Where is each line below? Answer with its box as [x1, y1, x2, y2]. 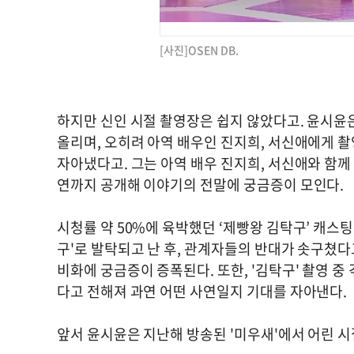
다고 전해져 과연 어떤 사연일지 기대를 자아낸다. [57, 280, 348, 302]
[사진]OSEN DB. [160, 41, 239, 58]
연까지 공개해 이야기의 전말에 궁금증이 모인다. [57, 173, 345, 195]
